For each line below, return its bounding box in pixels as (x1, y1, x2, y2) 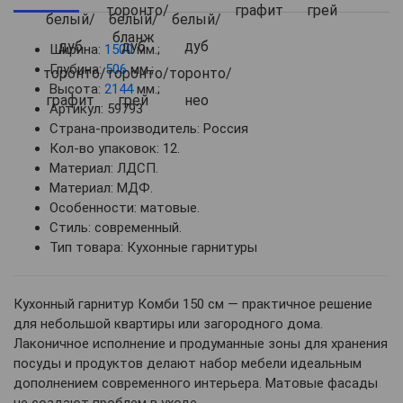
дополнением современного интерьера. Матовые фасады (13, 374, 378, 391)
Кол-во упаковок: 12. (49, 139, 180, 157)
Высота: (49, 80, 104, 97)
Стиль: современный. (49, 219, 182, 236)
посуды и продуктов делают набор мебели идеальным (13, 354, 362, 372)
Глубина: (49, 60, 105, 77)
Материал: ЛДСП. (49, 159, 158, 176)
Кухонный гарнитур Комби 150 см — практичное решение (13, 295, 372, 312)
